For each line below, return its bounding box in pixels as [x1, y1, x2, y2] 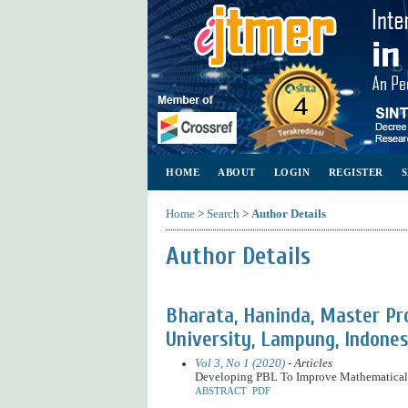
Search [207, 207, 240, 220]
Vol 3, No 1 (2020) [194, 356, 285, 370]
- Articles [284, 356, 332, 370]
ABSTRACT [194, 384, 247, 396]
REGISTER [328, 167, 383, 178]
